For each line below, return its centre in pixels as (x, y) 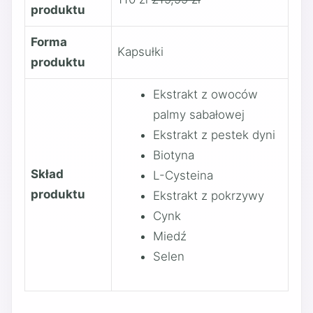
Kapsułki (140, 52)
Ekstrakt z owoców (205, 94)
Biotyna (174, 155)
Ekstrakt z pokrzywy (209, 196)
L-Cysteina (183, 175)
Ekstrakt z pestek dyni (214, 135)
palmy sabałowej (199, 115)
